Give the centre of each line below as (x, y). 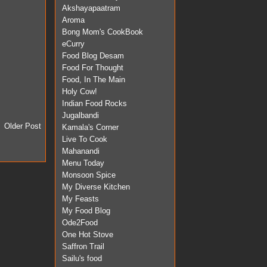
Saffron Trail (83, 246)
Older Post (23, 126)
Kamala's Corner (90, 127)
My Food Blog (86, 210)
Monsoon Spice (89, 175)
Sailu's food (82, 258)
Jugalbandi (80, 115)
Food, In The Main (94, 79)
